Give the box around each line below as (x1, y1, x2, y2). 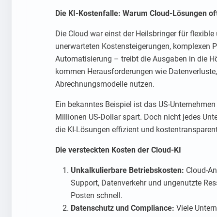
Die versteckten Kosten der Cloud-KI (55, 145, 181, 155)
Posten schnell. (71, 191, 123, 201)
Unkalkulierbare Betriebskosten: (71, 166, 184, 175)
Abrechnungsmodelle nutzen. (55, 79, 155, 89)
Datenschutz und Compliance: (71, 203, 174, 213)
